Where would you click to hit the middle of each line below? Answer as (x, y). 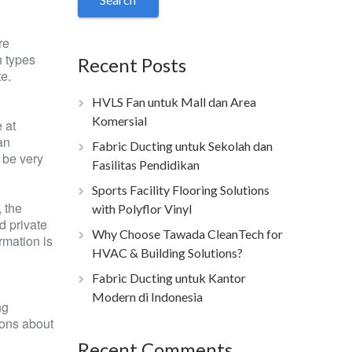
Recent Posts (132, 65)
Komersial (119, 121)
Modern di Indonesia (147, 297)
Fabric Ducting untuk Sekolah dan (182, 146)
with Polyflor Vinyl (141, 209)
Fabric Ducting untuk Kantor (169, 278)
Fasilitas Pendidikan (145, 165)
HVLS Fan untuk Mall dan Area (174, 102)
